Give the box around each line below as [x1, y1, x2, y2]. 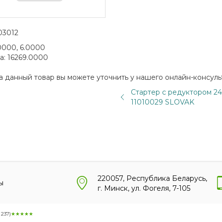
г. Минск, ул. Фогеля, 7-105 [98, 184, 190, 193]
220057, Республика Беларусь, [98, 174, 207, 183]
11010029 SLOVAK [130, 97, 194, 107]
